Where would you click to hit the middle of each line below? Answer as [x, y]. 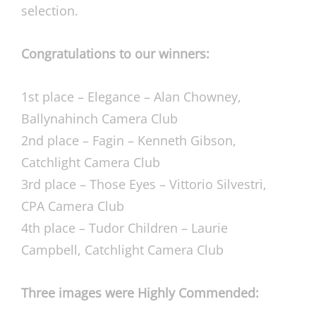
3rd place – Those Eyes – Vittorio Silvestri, [144, 184]
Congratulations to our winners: [115, 54]
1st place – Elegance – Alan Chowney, [131, 97]
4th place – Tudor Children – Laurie [124, 228]
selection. [50, 11]
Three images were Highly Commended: [140, 293]
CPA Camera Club [73, 206]
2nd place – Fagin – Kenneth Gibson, [129, 140]
